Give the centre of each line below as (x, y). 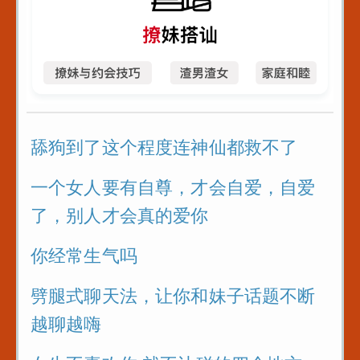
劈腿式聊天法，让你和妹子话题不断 (173, 297)
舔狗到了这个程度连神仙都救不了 (164, 148)
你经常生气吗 (84, 256)
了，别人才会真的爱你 (120, 216)
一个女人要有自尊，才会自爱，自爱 (173, 188)
